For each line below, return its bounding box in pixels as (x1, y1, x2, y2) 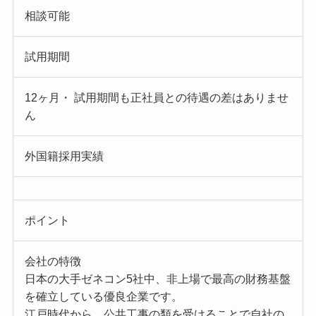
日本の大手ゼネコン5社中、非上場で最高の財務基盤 (24, 273, 291, 286)
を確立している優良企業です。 (24, 291, 183, 303)
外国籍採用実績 (24, 150, 104, 163)
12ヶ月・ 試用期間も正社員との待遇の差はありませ (24, 92, 288, 104)
